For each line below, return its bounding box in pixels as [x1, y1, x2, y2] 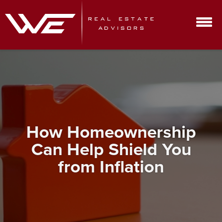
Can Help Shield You [31, 136, 191, 162]
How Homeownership [26, 118, 196, 144]
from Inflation [58, 153, 164, 179]
